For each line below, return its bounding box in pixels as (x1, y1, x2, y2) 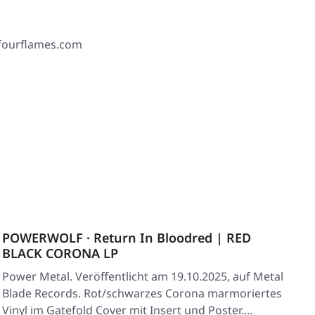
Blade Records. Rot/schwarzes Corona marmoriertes (2, 285, 282, 301)
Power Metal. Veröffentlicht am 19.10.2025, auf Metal (2, 269, 283, 284)
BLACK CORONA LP (2, 245, 118, 262)
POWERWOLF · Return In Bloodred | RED (2, 229, 251, 246)
